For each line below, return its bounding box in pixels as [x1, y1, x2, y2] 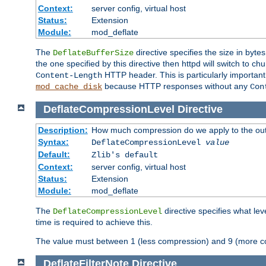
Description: [37, 125, 88, 135]
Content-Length [36, 71, 102, 81]
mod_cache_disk [36, 82, 102, 92]
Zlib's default [91, 150, 158, 160]
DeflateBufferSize [53, 48, 134, 58]
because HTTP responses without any [102, 81, 250, 91]
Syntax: [37, 137, 69, 147]
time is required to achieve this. [36, 217, 153, 227]
